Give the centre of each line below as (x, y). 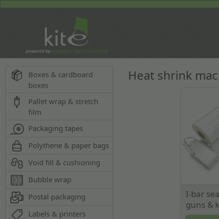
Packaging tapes (56, 128)
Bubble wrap (50, 179)
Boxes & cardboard (61, 74)
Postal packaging (57, 197)
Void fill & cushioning (65, 162)
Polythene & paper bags (69, 145)
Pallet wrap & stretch (64, 101)
